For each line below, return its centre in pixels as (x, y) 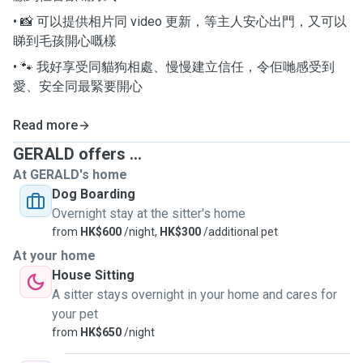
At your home (54, 256)
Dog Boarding (94, 194)
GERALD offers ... (77, 154)
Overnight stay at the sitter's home (149, 214)
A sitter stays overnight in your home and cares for (194, 295)
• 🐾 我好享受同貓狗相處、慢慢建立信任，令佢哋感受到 (174, 67)
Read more (45, 125)
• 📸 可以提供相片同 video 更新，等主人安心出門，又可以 (180, 21)
